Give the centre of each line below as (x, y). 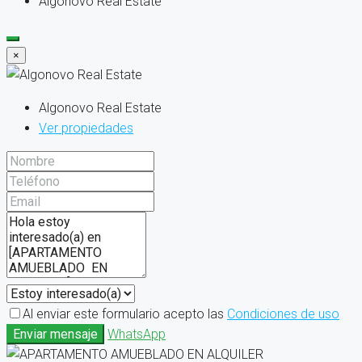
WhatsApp (137, 335)
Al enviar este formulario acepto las (125, 314)
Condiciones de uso (283, 314)
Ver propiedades (86, 128)
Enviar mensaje (55, 335)
